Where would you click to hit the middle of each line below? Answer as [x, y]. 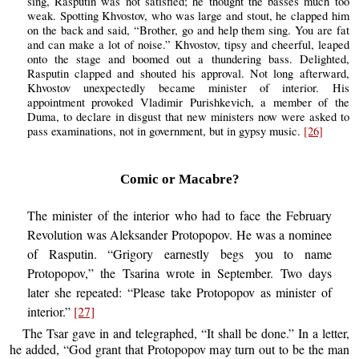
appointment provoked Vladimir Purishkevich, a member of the [188, 102]
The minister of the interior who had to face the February [179, 215]
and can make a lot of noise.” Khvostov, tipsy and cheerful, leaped [188, 44]
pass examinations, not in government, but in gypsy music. [165, 131]
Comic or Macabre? [179, 179]
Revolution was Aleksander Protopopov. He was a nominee [179, 234]
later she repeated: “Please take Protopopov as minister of [179, 292]
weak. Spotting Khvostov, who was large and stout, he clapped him [188, 15]
